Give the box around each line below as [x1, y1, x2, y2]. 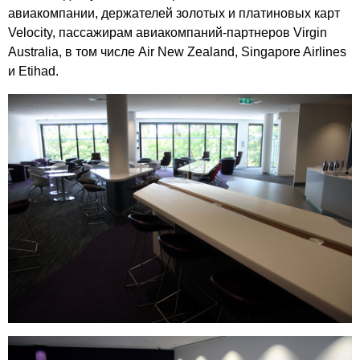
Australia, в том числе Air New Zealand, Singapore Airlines [8, 45, 346, 59]
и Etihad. [8, 64, 59, 79]
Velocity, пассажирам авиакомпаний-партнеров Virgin [8, 26, 327, 40]
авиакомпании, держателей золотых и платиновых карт [8, 6, 340, 21]
